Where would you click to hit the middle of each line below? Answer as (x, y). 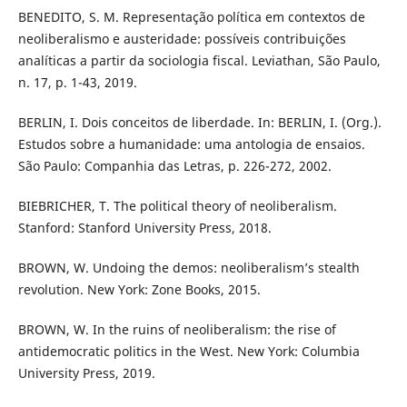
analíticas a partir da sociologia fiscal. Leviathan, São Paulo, (199, 61)
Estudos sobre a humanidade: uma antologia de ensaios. (191, 144)
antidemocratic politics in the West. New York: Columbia (189, 352)
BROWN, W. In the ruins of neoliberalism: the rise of (177, 330)
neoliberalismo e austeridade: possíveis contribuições (182, 39)
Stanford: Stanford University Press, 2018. (144, 228)
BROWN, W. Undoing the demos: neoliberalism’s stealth (189, 268)
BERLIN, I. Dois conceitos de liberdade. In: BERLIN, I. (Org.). (199, 123)
